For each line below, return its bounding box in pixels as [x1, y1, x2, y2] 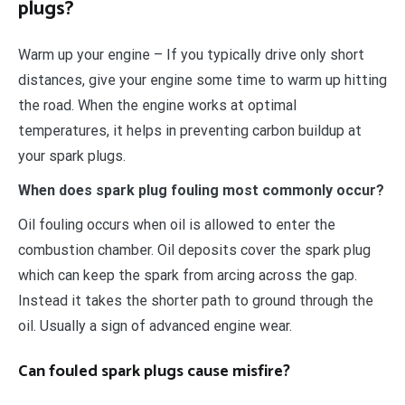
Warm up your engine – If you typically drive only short [18, 45, 364, 63]
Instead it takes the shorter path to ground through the [18, 291, 373, 309]
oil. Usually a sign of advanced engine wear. [18, 316, 292, 334]
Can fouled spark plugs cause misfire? [18, 357, 290, 385]
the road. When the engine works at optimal [18, 96, 297, 114]
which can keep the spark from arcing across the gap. [18, 266, 357, 284]
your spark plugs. [18, 146, 126, 165]
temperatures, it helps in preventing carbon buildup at [18, 121, 362, 139]
